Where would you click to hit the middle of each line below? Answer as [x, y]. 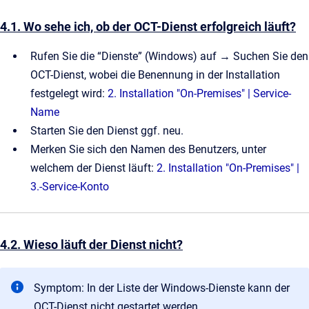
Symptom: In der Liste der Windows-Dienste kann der [162, 288]
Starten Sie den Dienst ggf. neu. [107, 130]
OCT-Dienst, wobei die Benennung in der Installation [155, 74]
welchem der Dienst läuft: [93, 168]
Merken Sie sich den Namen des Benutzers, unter [148, 149]
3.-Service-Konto [70, 186]
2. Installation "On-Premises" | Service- [199, 93]
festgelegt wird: [69, 93]
